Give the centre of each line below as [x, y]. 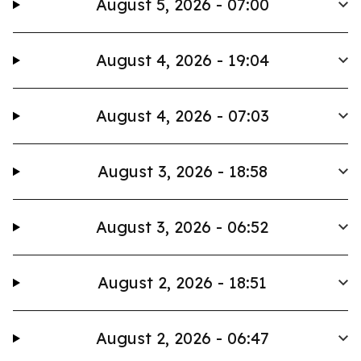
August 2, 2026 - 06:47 [182, 338]
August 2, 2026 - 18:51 [183, 282]
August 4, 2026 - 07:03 [182, 116]
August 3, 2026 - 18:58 [182, 171]
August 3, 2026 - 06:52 [183, 227]
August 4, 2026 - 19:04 [182, 60]
